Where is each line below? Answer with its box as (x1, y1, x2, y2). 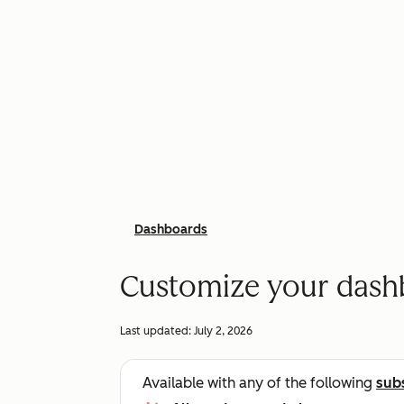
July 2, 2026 (194, 325, 252, 337)
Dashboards (134, 222, 207, 237)
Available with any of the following (142, 374, 376, 391)
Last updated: (120, 325, 194, 337)
